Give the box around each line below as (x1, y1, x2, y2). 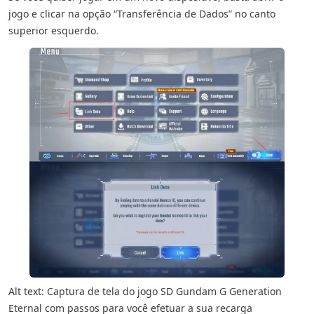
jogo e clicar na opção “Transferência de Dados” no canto (8, 7, 275, 20)
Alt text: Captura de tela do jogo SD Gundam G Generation (8, 285, 282, 298)
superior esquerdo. (8, 24, 99, 37)
